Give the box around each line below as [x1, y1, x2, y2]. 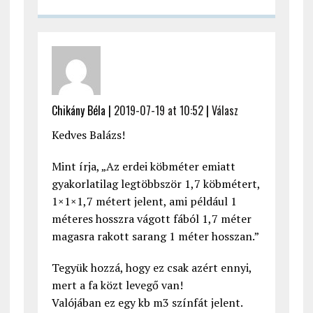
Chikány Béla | [51, 102, 114, 119]
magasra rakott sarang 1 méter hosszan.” [51, 228, 259, 245]
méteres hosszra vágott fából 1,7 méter [51, 211, 252, 227]
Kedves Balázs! [51, 127, 125, 143]
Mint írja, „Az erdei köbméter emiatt [51, 159, 235, 175]
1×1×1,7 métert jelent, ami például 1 [51, 194, 237, 210]
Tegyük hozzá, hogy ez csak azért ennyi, [51, 260, 252, 276]
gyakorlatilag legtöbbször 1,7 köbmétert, [51, 176, 260, 192]
